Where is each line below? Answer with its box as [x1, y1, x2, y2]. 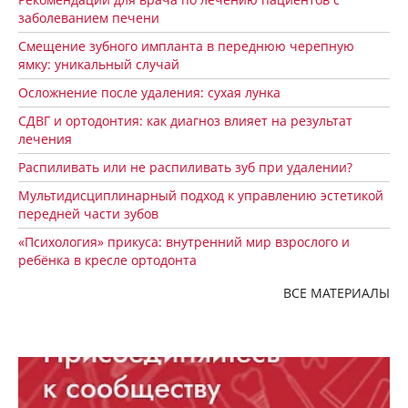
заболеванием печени [18, 9, 159, 27]
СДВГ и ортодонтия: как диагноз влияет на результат [18, 112, 352, 130]
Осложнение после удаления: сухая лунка [18, 84, 280, 102]
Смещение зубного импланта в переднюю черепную [18, 37, 354, 56]
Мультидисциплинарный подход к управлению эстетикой [18, 187, 383, 205]
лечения [18, 130, 72, 148]
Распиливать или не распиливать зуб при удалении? [18, 158, 352, 177]
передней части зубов [18, 205, 158, 223]
